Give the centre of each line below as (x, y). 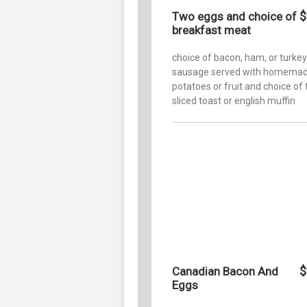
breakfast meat (211, 30)
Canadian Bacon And (225, 271)
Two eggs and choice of (234, 16)
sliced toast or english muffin (234, 100)
